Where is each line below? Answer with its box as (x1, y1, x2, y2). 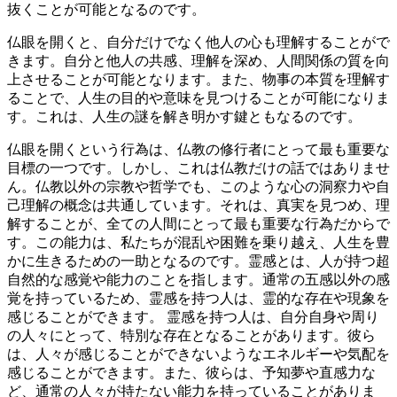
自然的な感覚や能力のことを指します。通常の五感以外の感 (7, 271, 390, 287)
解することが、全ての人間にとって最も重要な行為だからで (7, 215, 390, 231)
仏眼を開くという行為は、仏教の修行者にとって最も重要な (7, 141, 390, 157)
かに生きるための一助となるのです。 (7, 253, 248, 269)
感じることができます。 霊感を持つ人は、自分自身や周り (7, 308, 379, 324)
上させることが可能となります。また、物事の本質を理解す (7, 71, 390, 87)
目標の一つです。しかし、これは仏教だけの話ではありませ (7, 160, 390, 175)
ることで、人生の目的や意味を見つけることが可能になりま (7, 90, 390, 105)
